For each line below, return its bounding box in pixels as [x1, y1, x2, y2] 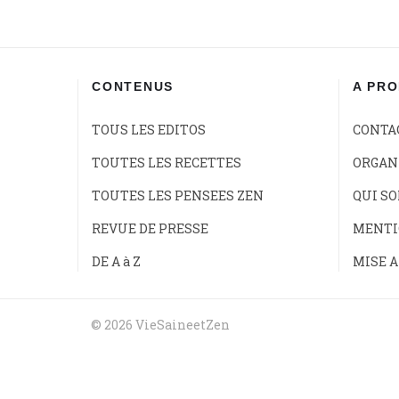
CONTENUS [92, 79, 174, 94]
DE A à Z [92, 253, 141, 270]
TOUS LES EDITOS [92, 121, 206, 138]
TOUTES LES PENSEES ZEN [92, 187, 264, 204]
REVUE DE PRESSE [92, 220, 208, 237]
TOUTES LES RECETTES [92, 154, 241, 171]
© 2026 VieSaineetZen [91, 316, 230, 333]
